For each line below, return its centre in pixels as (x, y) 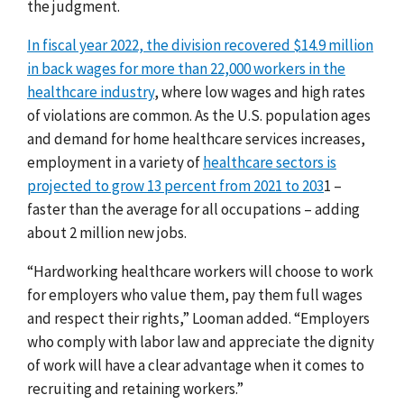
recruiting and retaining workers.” (135, 388)
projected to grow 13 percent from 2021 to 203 (175, 185)
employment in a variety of (115, 162)
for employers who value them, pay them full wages (195, 294)
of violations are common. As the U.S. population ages (199, 115)
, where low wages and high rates (260, 92)
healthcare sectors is (270, 162)
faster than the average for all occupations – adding (193, 209)
